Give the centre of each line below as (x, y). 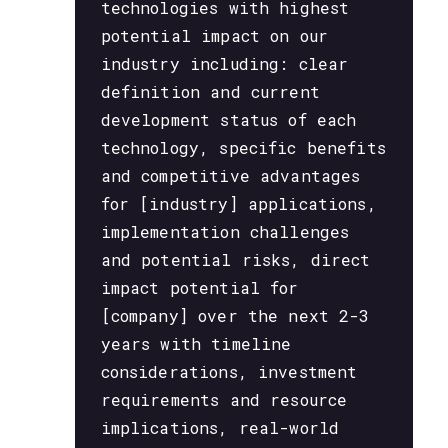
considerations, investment (229, 372)
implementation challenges (225, 232)
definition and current (210, 92)
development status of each (228, 120)
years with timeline (196, 344)
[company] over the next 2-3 (235, 316)
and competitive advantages (230, 176)
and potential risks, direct (235, 260)
